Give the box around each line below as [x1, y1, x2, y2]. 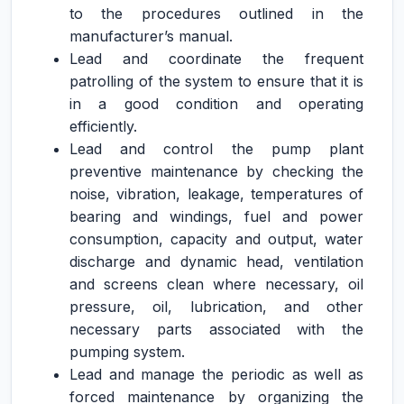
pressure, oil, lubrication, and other [69, 298, 363, 316]
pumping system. [69, 343, 185, 361]
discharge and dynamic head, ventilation [69, 252, 363, 271]
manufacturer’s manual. [69, 27, 233, 45]
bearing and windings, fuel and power [69, 207, 363, 225]
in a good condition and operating [69, 95, 363, 113]
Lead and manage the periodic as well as [69, 365, 363, 383]
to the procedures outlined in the [69, 5, 363, 23]
